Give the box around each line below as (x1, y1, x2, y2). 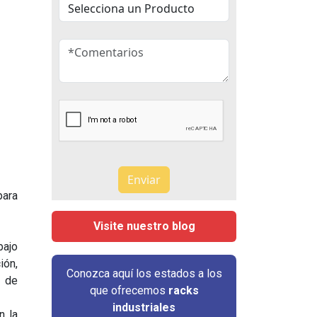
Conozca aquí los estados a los (66, 267, 222, 280)
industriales (113, 301, 175, 314)
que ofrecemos (89, 284, 168, 297)
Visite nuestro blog (93, 219, 195, 233)
